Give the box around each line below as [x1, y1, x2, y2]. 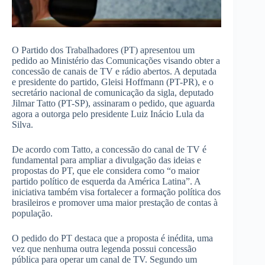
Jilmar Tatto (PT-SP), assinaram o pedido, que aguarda [12, 98, 215, 109]
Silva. [12, 119, 33, 130]
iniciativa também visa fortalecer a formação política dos [12, 187, 221, 198]
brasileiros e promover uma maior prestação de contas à [12, 198, 218, 208]
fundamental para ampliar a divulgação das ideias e [12, 155, 201, 166]
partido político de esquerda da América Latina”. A [12, 176, 201, 187]
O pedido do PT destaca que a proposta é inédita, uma [12, 233, 213, 244]
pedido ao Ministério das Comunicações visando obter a [12, 56, 220, 66]
